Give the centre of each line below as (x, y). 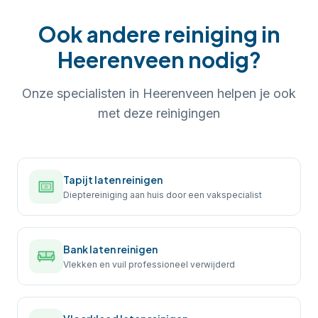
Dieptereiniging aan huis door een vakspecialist (163, 194)
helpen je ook (255, 93)
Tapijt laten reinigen (113, 179)
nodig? (223, 60)
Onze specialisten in (82, 93)
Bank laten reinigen (110, 249)
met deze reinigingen (159, 113)
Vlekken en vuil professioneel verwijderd (149, 264)
